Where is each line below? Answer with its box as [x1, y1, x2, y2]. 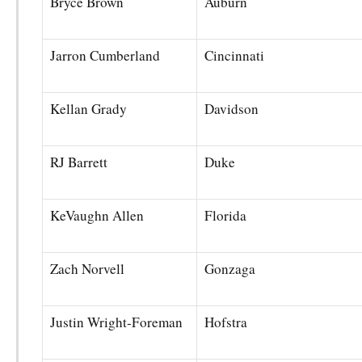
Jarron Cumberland [49, 46, 160, 65]
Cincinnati [204, 46, 264, 65]
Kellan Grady [49, 99, 127, 119]
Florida [204, 206, 246, 225]
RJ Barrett [49, 153, 107, 172]
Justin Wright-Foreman [49, 313, 183, 332]
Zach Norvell [49, 259, 124, 279]
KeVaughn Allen [49, 206, 144, 225]
